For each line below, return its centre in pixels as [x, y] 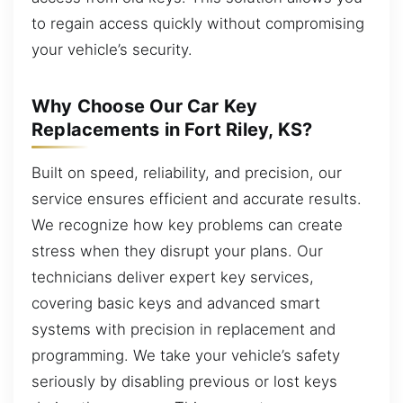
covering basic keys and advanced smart [176, 303]
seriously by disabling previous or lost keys [184, 381]
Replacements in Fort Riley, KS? [172, 129]
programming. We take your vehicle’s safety [186, 355]
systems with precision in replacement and [184, 329]
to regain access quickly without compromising [198, 23]
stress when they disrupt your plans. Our [177, 251]
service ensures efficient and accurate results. [197, 198]
